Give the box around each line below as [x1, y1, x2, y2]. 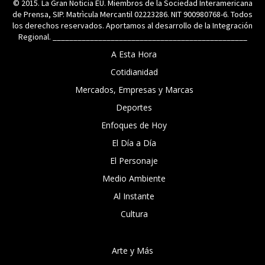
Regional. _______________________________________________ [18, 31, 247, 43]
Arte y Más [112, 245, 153, 257]
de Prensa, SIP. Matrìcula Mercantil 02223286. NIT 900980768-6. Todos [12, 9, 253, 20]
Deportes [116, 102, 152, 114]
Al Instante [114, 190, 154, 202]
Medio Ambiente [102, 173, 166, 185]
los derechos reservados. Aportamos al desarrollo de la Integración [12, 20, 253, 31]
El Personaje [110, 155, 158, 167]
